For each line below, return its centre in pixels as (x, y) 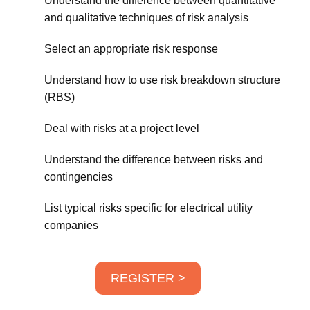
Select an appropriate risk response (131, 49)
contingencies (79, 177)
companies (71, 225)
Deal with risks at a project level (122, 128)
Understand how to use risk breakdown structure (162, 80)
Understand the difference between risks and (154, 159)
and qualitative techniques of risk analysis (146, 18)
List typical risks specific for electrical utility (148, 208)
